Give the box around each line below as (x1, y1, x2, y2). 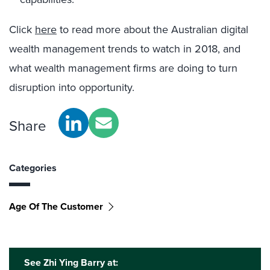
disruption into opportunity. (9, 80, 134, 95)
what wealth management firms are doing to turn (9, 60, 237, 76)
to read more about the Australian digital (57, 22, 248, 37)
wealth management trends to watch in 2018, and (9, 41, 240, 57)
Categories (9, 161, 57, 175)
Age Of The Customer (9, 199, 103, 213)
